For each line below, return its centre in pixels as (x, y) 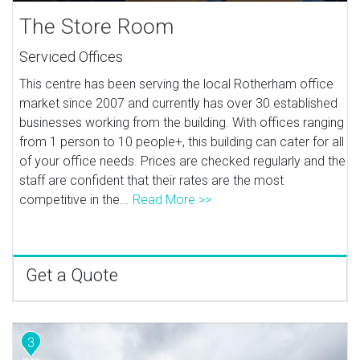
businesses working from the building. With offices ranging (182, 122)
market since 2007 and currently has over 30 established (179, 103)
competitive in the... (76, 199)
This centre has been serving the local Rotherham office (177, 84)
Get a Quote (72, 275)
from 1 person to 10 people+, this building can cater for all (182, 141)
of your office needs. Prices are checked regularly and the (183, 161)
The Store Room (97, 26)
